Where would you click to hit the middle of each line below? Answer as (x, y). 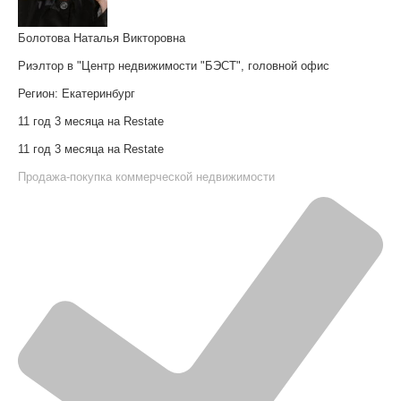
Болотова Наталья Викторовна (102, 38)
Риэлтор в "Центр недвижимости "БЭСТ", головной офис (174, 66)
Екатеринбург (98, 94)
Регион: (40, 94)
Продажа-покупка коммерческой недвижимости (146, 177)
